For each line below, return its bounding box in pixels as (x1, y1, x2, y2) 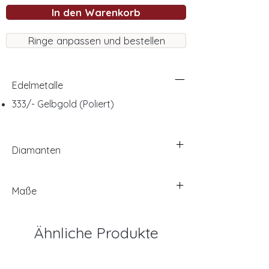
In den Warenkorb (52, 6, 141, 19)
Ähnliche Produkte (34, 223, 159, 243)
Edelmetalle (12, 79, 63, 92)
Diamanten (12, 144, 61, 157)
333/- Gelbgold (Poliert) (12, 98, 114, 110)
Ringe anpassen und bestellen (27, 34, 165, 47)
